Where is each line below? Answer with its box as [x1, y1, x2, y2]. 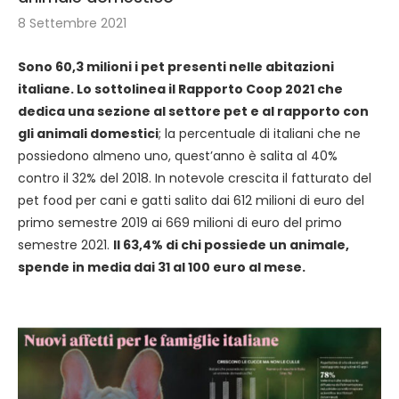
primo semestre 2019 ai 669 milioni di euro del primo [18, 214, 342, 232]
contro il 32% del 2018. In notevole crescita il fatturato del [18, 169, 371, 187]
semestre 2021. [18, 236, 113, 254]
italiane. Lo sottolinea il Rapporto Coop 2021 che [18, 80, 343, 98]
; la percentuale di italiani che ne [159, 125, 361, 142]
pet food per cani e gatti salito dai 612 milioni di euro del [18, 191, 364, 209]
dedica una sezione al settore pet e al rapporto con [18, 102, 369, 120]
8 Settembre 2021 [18, 14, 126, 32]
